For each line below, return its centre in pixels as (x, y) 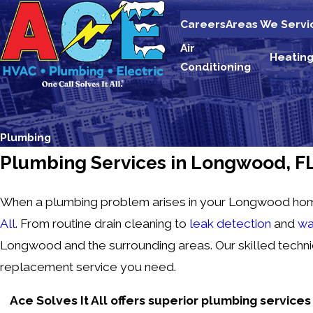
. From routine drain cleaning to (102, 223)
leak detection (230, 223)
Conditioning (216, 66)
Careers (203, 24)
